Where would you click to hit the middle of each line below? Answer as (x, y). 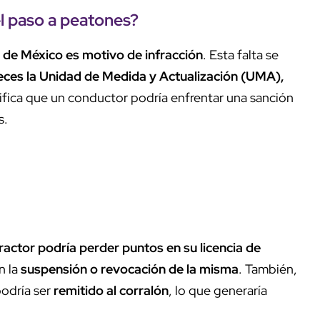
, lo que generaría (218, 290)
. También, (268, 269)
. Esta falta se (241, 54)
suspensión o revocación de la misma (130, 269)
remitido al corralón (111, 290)
